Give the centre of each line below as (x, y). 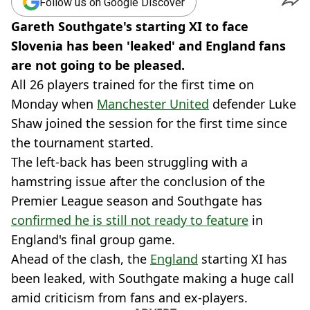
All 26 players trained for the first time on (133, 84)
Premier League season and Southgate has (137, 201)
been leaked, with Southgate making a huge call (153, 278)
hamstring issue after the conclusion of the (138, 181)
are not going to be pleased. (98, 65)
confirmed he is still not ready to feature (130, 220)
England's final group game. (93, 239)
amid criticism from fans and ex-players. (129, 298)
